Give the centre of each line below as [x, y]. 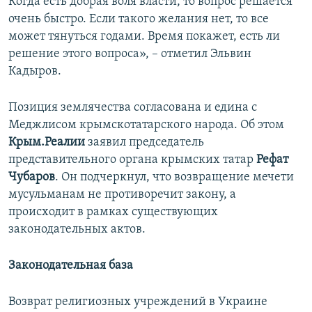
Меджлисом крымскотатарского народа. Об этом [146, 125]
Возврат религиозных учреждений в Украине [138, 302]
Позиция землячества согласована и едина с [133, 108]
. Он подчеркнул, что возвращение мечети [174, 178]
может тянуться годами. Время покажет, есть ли [144, 37]
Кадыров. [35, 72]
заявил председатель [145, 143]
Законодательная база [71, 266]
